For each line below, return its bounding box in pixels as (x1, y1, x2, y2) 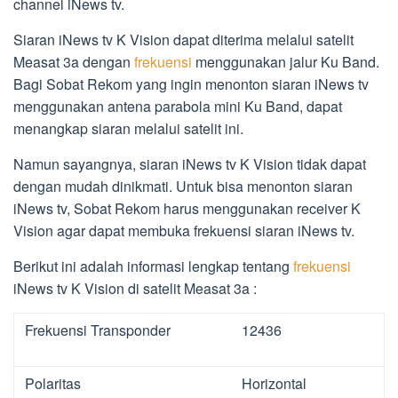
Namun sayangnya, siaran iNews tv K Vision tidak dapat (13, 154, 366, 175)
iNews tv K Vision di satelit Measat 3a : (13, 278, 257, 299)
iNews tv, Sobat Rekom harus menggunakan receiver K (13, 198, 361, 219)
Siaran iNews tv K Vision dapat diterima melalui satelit (13, 29, 354, 51)
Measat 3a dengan (13, 52, 134, 73)
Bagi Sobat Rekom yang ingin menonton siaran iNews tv (13, 74, 369, 95)
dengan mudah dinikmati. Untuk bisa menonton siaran (13, 176, 353, 197)
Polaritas (25, 373, 81, 394)
